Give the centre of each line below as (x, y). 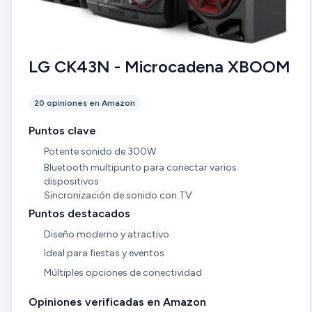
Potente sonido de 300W (100, 151)
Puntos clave (62, 130)
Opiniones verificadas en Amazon (117, 302)
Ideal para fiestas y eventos (104, 253)
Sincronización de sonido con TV (118, 196)
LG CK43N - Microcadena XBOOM (159, 66)
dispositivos (71, 182)
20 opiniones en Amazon (85, 103)
